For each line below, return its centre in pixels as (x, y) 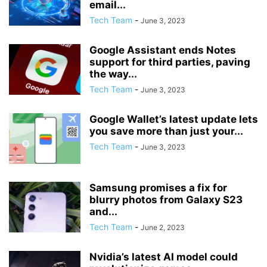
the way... (113, 74)
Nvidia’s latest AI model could (164, 257)
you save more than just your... (166, 131)
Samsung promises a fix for (158, 188)
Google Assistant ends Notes (163, 50)
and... (103, 212)
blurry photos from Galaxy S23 (166, 200)
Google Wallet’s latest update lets (174, 119)
